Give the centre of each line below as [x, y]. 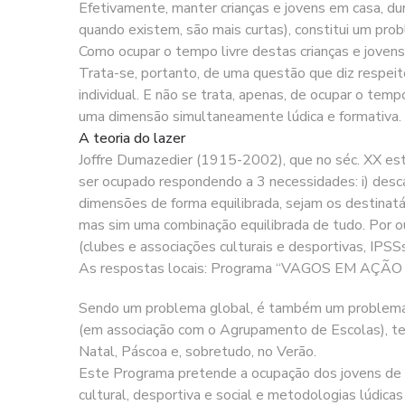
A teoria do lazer [132, 138]
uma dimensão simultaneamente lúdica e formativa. [240, 116]
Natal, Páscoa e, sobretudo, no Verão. [198, 351]
